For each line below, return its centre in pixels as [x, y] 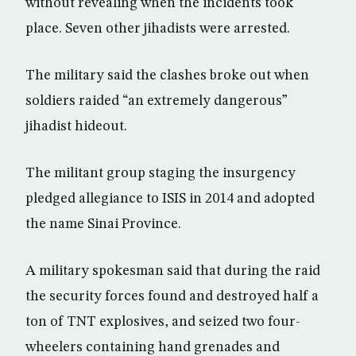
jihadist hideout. [76, 126]
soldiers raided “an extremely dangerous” [157, 101]
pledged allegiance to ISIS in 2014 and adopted [170, 199]
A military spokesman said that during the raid [173, 271]
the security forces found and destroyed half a [172, 296]
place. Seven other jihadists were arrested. [158, 29]
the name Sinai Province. [103, 224]
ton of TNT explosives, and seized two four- [163, 322]
